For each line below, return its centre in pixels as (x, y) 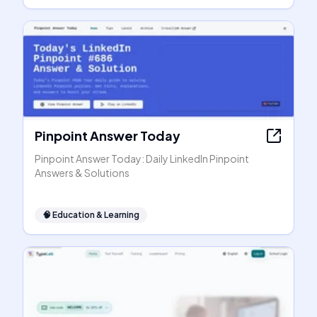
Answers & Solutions (82, 173)
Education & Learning (96, 215)
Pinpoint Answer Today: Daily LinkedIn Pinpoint (142, 158)
